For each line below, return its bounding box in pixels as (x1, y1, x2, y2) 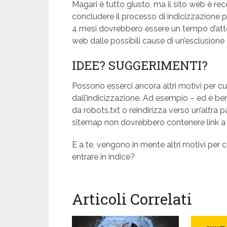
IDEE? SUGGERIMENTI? (72, 57, 208, 73)
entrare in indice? (72, 152, 135, 162)
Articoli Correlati (72, 188, 192, 209)
